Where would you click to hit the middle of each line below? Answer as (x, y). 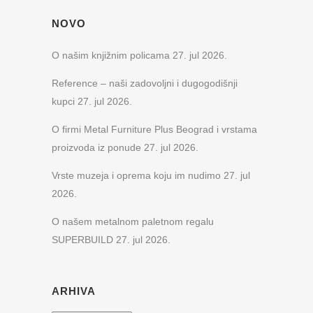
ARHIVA (74, 291)
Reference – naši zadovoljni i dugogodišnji (145, 83)
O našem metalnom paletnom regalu (133, 222)
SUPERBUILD (82, 240)
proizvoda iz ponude (96, 148)
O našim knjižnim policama (111, 56)
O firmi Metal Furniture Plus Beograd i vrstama (154, 130)
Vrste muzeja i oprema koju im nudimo (136, 176)
